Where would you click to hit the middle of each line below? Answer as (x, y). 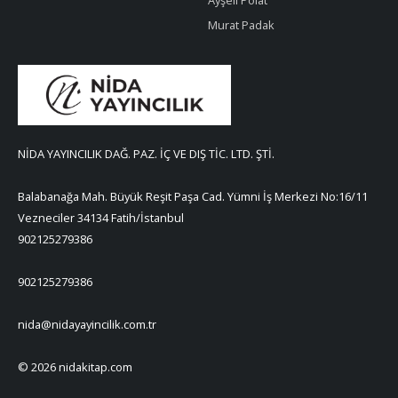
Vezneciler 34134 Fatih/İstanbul (101, 218)
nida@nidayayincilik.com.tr (87, 325)
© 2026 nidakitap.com (75, 367)
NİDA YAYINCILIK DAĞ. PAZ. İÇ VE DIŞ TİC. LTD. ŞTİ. (146, 154)
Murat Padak (241, 24)
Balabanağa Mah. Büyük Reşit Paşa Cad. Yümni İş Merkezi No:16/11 (193, 197)
